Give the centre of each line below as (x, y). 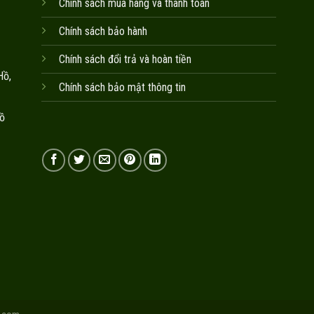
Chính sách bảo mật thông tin (122, 88)
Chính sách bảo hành (103, 32)
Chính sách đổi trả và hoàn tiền (125, 60)
